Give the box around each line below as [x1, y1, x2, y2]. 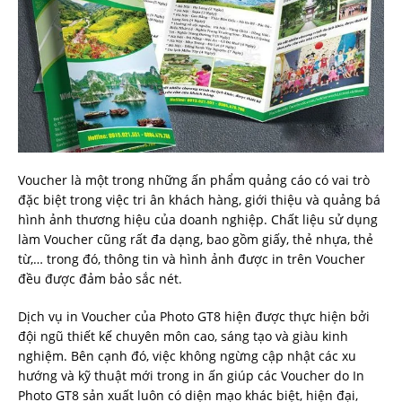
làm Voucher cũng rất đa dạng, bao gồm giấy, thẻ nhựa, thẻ [18, 231, 373, 249]
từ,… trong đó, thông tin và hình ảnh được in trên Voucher [18, 250, 365, 268]
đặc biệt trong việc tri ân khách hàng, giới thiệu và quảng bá [18, 191, 380, 209]
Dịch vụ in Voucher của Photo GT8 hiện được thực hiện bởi [18, 308, 370, 326]
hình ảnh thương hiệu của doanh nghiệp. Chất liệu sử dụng [18, 211, 378, 229]
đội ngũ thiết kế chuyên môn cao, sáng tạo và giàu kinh [18, 328, 348, 345]
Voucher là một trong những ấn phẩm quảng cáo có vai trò [18, 171, 370, 189]
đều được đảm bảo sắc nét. [18, 270, 182, 288]
